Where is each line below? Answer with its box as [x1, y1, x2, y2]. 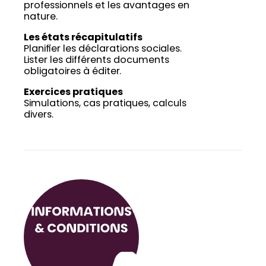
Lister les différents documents [24, 56, 169, 66]
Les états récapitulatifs [24, 33, 142, 43]
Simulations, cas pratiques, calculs [24, 99, 186, 109]
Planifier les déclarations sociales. [24, 45, 182, 55]
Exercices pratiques [24, 88, 123, 98]
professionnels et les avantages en [24, 1, 189, 11]
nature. [24, 12, 58, 23]
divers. [24, 110, 53, 121]
